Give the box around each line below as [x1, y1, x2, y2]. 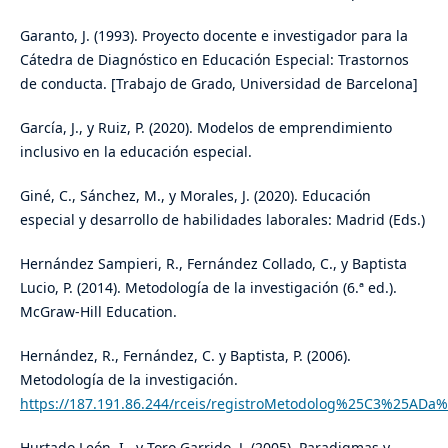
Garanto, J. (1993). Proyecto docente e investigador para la [19, 26, 408, 46]
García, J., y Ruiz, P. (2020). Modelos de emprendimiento [19, 118, 392, 138]
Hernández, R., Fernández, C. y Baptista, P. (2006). [19, 346, 351, 366]
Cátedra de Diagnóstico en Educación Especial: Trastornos [19, 50, 409, 70]
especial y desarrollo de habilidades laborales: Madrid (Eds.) [19, 210, 425, 230]
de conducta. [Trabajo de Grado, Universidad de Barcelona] [19, 74, 418, 94]
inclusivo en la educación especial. [19, 142, 252, 162]
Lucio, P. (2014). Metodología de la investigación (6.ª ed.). [19, 278, 397, 298]
